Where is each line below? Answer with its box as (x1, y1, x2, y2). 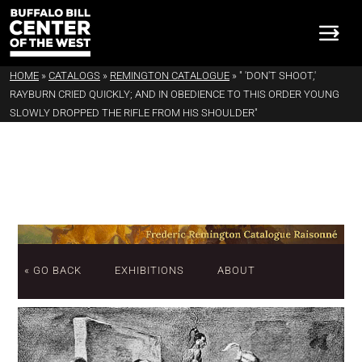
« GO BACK (24, 263, 82, 276)
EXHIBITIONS (115, 263, 184, 276)
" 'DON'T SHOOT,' (239, 69, 316, 82)
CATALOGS (48, 69, 100, 82)
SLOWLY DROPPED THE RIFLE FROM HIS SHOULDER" (10, 106, 258, 119)
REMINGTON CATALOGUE (110, 69, 229, 82)
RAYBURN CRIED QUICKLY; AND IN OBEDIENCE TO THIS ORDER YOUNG (10, 87, 339, 100)
